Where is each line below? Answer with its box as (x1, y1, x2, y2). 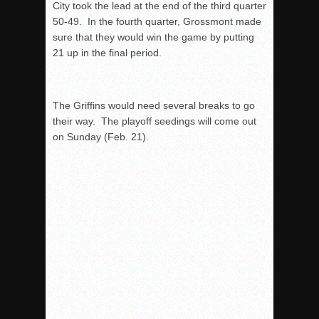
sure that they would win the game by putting (53, 31, 254, 43)
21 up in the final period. (53, 47, 162, 58)
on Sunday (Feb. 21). (53, 131, 149, 142)
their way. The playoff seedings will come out (53, 115, 256, 127)
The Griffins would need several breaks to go (53, 100, 255, 111)
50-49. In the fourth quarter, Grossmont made (53, 16, 261, 27)
